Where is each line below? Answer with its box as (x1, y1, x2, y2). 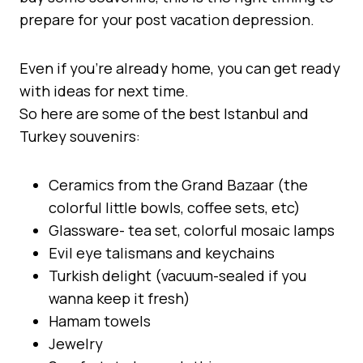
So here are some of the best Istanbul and (19, 103, 309, 123)
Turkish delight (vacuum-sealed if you (49, 265, 306, 285)
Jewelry (49, 333, 103, 353)
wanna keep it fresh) (49, 288, 190, 308)
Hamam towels (49, 310, 151, 331)
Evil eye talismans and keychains (49, 242, 278, 263)
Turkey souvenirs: (19, 126, 140, 146)
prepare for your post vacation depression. (19, 9, 318, 29)
